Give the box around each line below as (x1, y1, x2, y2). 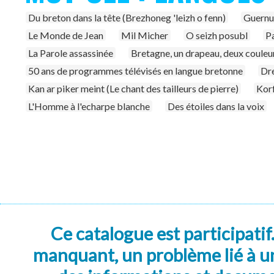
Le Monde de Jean (28, 29, 103, 41)
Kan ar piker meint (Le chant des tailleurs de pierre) (28, 83, 239, 94)
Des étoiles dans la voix (168, 100, 264, 112)
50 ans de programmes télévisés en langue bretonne (28, 65, 243, 76)
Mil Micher (121, 29, 168, 41)
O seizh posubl (186, 29, 248, 41)
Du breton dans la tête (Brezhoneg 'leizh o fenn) (28, 12, 226, 23)
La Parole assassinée (28, 47, 113, 59)
